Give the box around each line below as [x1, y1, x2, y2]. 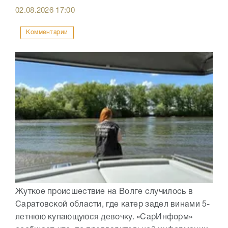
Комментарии [26, 29, 68, 35]
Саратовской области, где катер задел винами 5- [15, 201, 210, 208]
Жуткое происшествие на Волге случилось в [15, 188, 193, 195]
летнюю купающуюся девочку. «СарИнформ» [15, 213, 193, 221]
